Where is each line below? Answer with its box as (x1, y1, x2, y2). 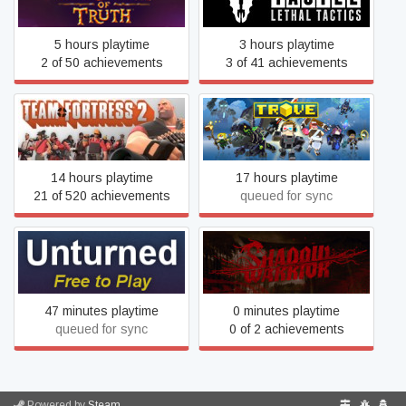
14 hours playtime (50, 170, 153, 185)
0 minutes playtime (233, 304, 340, 318)
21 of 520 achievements (33, 188, 170, 203)
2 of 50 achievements (40, 55, 163, 70)
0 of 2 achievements (228, 322, 344, 336)
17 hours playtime (235, 170, 338, 185)
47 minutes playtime (44, 304, 159, 318)
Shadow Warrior (240, 264, 333, 278)
